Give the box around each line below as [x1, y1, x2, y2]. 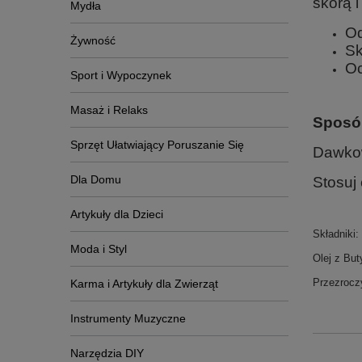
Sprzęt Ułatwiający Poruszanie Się [70, 138, 244, 151]
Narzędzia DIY [70, 347, 144, 360]
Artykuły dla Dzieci [70, 208, 163, 221]
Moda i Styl [70, 242, 127, 255]
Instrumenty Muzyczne [70, 312, 186, 325]
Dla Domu [70, 173, 121, 186]
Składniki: [313, 228, 359, 240]
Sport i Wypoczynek [70, 69, 171, 82]
